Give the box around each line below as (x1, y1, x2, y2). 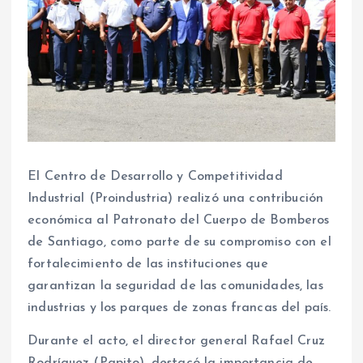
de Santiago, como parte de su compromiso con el (28, 236, 331, 250)
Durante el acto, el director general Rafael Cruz (28, 335, 325, 348)
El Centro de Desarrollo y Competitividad (28, 170, 283, 184)
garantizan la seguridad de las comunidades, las (28, 280, 323, 293)
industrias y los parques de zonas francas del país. (28, 301, 335, 315)
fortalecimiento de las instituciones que (28, 258, 268, 271)
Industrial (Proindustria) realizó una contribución (28, 192, 324, 206)
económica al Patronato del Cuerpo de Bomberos (28, 214, 330, 228)
